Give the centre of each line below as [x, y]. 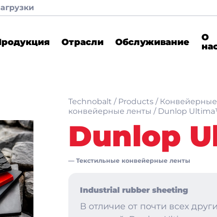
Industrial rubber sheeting [134, 190]
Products [136, 101]
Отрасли [83, 42]
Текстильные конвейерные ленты [133, 161]
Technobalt [90, 101]
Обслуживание [153, 42]
